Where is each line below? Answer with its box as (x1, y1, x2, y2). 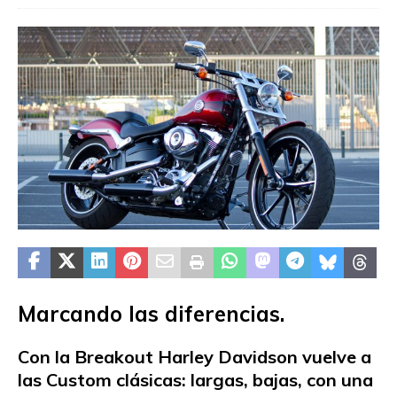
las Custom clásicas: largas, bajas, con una (18, 369, 373, 392)
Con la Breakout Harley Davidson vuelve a (18, 346, 371, 369)
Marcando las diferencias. (18, 300, 284, 328)
